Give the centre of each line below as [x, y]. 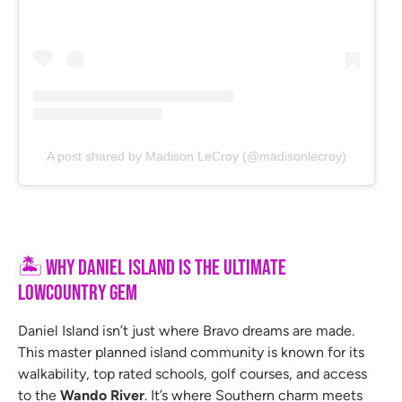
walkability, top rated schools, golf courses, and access [192, 374]
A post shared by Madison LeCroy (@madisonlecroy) [197, 157]
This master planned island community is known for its [191, 353]
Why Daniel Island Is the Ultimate [164, 268]
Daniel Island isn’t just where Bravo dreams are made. [186, 331]
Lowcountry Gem [78, 293]
